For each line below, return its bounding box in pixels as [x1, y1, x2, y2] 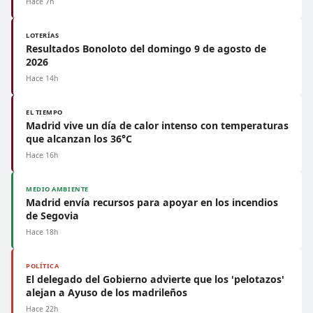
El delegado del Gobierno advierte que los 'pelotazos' [26, 272, 284, 286]
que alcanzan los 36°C [26, 132, 132, 145]
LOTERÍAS [26, 31, 59, 40]
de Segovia [26, 209, 79, 222]
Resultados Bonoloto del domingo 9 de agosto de [26, 42, 266, 55]
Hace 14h [26, 73, 58, 83]
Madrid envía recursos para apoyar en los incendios [26, 196, 278, 209]
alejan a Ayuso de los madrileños [26, 286, 187, 299]
